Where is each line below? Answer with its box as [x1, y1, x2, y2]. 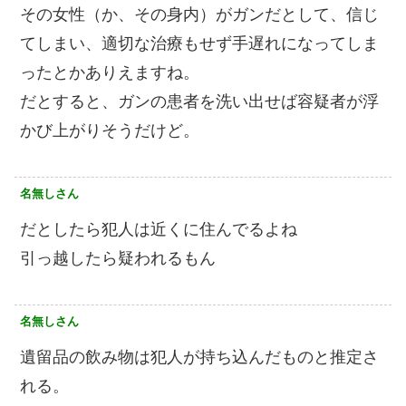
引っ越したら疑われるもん [20, 249, 216, 268]
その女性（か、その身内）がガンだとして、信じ [20, 5, 379, 24]
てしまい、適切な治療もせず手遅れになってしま [20, 34, 379, 53]
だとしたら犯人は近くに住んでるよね [20, 220, 297, 239]
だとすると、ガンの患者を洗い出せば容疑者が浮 [20, 92, 379, 111]
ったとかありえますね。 [20, 63, 199, 82]
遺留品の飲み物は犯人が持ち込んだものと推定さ [20, 348, 379, 367]
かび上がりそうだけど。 [20, 121, 199, 140]
